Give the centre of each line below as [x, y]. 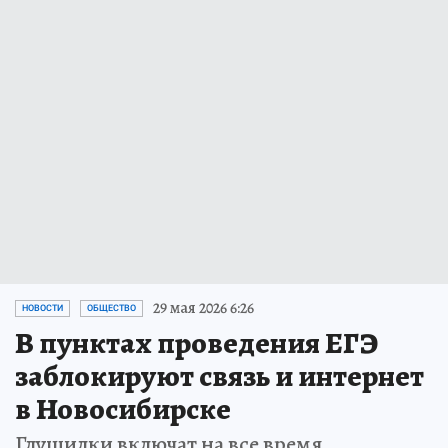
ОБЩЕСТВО [111, 308]
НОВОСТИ [42, 308]
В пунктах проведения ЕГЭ [196, 343]
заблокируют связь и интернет [219, 376]
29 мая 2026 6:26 [203, 308]
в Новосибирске [123, 409]
